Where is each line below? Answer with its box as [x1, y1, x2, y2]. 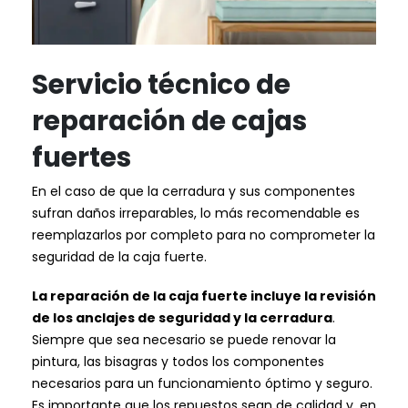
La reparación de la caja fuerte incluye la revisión [32, 286, 376, 305]
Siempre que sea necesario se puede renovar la [32, 330, 336, 349]
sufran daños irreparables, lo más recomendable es [32, 204, 360, 223]
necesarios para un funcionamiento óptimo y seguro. [32, 373, 372, 393]
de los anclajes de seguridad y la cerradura [32, 308, 332, 327]
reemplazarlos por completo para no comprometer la [32, 226, 375, 245]
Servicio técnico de [32, 66, 291, 104]
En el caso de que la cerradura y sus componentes [32, 182, 355, 201]
